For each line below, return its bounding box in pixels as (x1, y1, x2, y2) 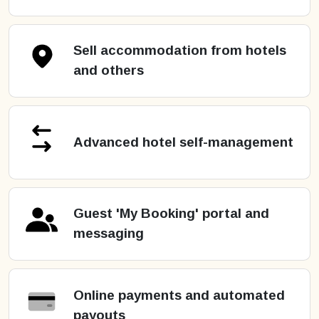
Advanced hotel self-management (73, 134, 293, 150)
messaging (73, 226, 144, 241)
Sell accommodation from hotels (73, 43, 286, 58)
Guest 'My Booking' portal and (73, 206, 269, 221)
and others (73, 63, 144, 78)
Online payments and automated (73, 287, 285, 303)
